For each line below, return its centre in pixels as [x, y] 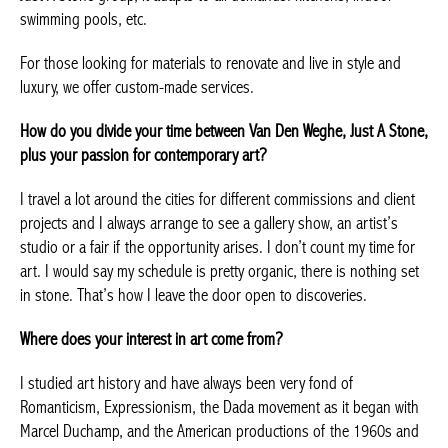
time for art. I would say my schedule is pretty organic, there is [208, 308]
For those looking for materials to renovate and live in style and [210, 100]
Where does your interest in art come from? [151, 400]
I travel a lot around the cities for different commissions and [200, 236]
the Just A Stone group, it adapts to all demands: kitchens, [196, 32]
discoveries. [55, 356]
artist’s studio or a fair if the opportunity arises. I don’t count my [215, 284]
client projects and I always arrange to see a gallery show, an [203, 260]
